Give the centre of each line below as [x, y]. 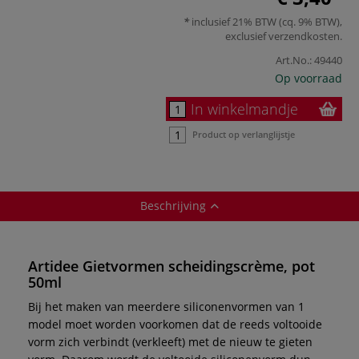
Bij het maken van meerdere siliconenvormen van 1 [166, 306]
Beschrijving [173, 205]
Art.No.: [294, 60]
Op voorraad [309, 78]
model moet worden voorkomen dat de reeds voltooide [175, 324]
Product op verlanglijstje [244, 134]
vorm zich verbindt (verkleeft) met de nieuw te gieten [170, 341]
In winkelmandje [244, 109]
